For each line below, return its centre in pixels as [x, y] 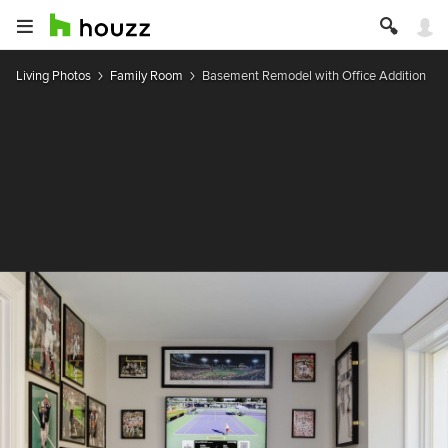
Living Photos [53, 75]
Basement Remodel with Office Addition [314, 75]
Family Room [146, 75]
